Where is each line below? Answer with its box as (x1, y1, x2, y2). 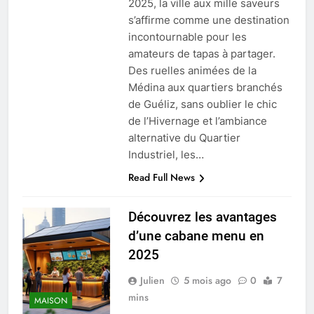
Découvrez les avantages (128, 209, 277, 226)
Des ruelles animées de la (128, 64, 257, 78)
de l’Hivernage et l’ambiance (128, 114, 267, 128)
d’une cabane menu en (128, 228, 264, 245)
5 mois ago (183, 273, 231, 288)
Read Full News (128, 170, 195, 185)
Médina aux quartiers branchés (128, 81, 282, 95)
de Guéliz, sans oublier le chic (128, 97, 277, 111)
